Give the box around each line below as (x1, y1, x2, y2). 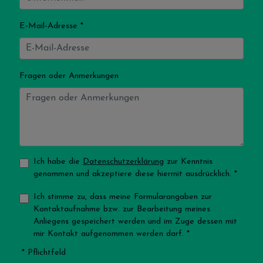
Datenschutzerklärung (82, 157, 164, 166)
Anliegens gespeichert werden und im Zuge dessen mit (33, 217, 237, 226)
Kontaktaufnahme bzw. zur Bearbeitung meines (33, 204, 210, 214)
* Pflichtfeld (22, 248, 66, 257)
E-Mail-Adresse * (19, 21, 83, 31)
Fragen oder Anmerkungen (19, 71, 119, 80)
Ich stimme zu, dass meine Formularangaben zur (33, 192, 212, 201)
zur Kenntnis (163, 157, 213, 166)
